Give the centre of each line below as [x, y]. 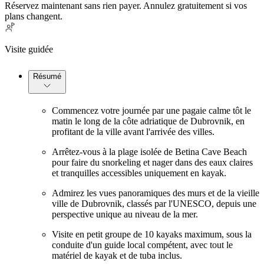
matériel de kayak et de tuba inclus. [117, 255]
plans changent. [34, 16]
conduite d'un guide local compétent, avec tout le [142, 245]
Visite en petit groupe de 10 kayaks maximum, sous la [152, 234]
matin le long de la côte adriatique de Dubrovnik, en [148, 121]
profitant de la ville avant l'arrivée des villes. [133, 131]
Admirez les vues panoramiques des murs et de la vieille [156, 193]
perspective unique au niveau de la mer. [125, 214]
